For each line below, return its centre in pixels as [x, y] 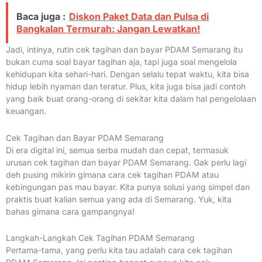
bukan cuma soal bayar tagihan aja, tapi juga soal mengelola [121, 62]
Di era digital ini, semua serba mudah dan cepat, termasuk [117, 150]
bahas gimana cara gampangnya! [70, 211]
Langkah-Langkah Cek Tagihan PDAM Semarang [100, 238]
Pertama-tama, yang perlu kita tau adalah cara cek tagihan [119, 250]
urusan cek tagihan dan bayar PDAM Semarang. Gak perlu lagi [126, 162]
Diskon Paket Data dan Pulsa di [139, 17]
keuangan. [26, 111]
